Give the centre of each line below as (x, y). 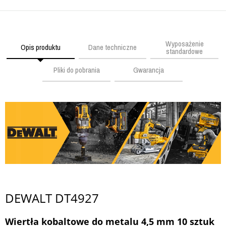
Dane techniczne (112, 47)
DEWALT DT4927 (52, 198)
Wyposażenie (184, 43)
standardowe (184, 51)
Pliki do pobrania (76, 70)
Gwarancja (148, 70)
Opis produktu (40, 47)
